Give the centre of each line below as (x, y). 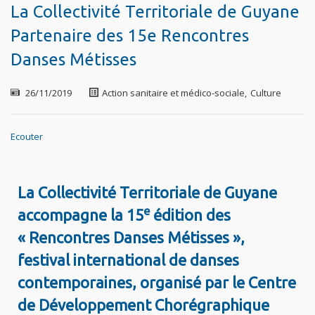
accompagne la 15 (81, 215)
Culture (266, 93)
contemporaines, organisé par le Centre (157, 283)
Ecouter (27, 137)
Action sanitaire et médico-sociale (173, 93)
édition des (191, 215)
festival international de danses (129, 260)
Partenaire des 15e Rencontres (130, 36)
